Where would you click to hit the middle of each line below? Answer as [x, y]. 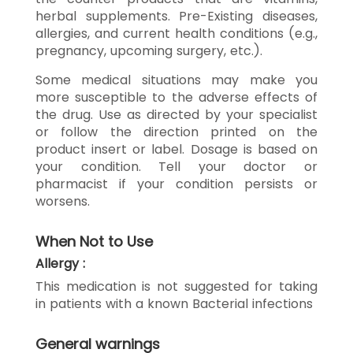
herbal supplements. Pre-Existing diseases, [176, 16]
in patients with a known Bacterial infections [174, 303]
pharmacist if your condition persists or [176, 184]
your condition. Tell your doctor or [176, 166]
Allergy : [60, 263]
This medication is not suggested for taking [176, 286]
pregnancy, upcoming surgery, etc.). [149, 50]
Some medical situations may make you [176, 80]
